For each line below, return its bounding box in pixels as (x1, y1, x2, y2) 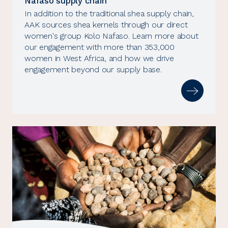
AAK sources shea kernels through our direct (24, 20, 188, 30)
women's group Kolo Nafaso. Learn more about (24, 31, 198, 41)
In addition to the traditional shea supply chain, (24, 9, 194, 19)
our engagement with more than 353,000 (24, 42, 175, 52)
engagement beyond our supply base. (24, 65, 162, 75)
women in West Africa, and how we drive (24, 53, 174, 64)
